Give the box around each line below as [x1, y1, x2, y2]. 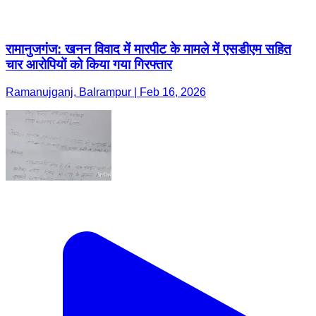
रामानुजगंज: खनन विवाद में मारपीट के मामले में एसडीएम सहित [6, 41, 291, 56]
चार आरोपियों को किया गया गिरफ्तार [6, 56, 172, 72]
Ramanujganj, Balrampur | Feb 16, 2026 [6, 85, 206, 98]
